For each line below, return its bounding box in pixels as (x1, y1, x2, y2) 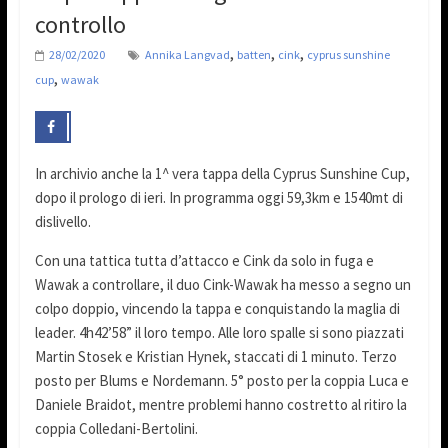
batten (236, 47, 271, 63)
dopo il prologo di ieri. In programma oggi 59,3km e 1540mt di (34, 188, 403, 208)
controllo (34, 9, 126, 41)
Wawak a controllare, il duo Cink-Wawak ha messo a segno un (34, 275, 411, 295)
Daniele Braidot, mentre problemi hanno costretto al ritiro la (34, 395, 407, 415)
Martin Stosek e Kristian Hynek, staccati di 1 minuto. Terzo (34, 347, 397, 367)
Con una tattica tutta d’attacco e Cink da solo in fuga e (34, 251, 374, 271)
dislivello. (34, 212, 91, 232)
